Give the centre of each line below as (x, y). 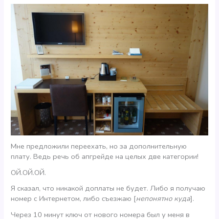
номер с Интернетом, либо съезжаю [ (74, 199)
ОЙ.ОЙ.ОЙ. (29, 172)
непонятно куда (163, 199)
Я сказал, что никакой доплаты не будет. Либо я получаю (108, 188)
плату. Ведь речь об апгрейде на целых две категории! (105, 156)
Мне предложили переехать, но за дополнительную (99, 146)
